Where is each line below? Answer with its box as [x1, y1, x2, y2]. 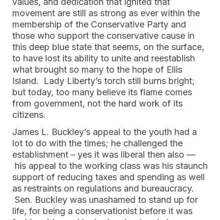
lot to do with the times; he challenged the [12, 138, 183, 148]
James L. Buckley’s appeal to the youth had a [12, 127, 197, 137]
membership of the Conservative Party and [12, 19, 186, 29]
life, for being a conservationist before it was [12, 206, 192, 216]
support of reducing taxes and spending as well [12, 172, 205, 182]
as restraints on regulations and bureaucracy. [12, 183, 194, 193]
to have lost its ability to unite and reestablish [12, 53, 195, 63]
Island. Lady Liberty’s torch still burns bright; [12, 76, 195, 86]
